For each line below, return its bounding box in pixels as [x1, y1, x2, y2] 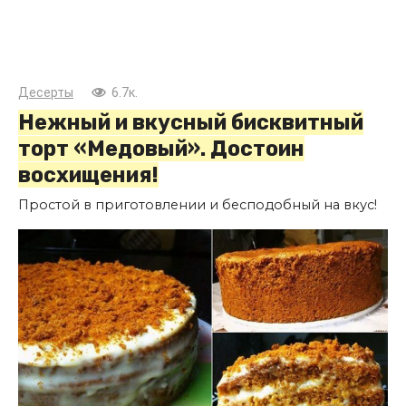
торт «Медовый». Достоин [18, 135, 304, 161]
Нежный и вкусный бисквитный [18, 109, 363, 135]
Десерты [18, 84, 73, 101]
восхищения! [18, 161, 159, 188]
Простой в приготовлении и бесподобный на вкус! [18, 196, 377, 213]
